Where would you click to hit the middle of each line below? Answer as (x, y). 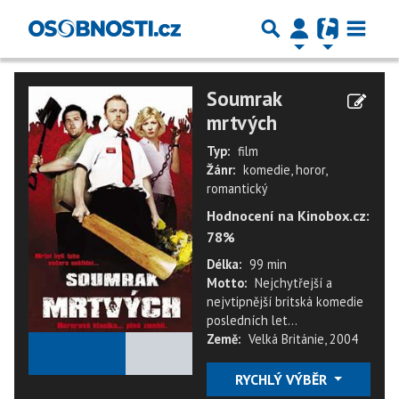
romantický (237, 188)
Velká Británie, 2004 (303, 339)
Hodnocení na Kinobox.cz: (288, 216)
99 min (268, 264)
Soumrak (244, 98)
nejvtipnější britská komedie (285, 301)
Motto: (227, 283)
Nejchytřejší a (293, 283)
